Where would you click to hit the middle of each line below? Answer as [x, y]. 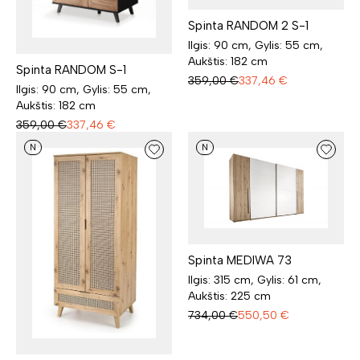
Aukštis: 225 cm [229, 297]
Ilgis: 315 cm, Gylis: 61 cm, [255, 280]
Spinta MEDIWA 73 [240, 261]
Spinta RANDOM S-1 [71, 70]
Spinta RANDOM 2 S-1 [248, 25]
